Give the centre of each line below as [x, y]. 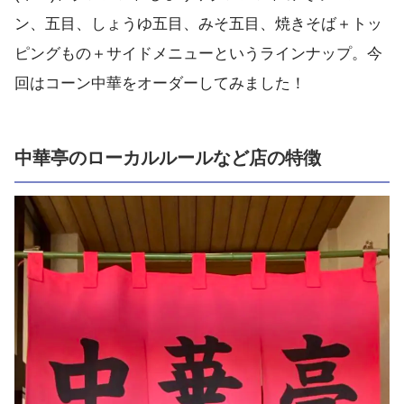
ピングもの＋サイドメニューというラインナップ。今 [198, 54]
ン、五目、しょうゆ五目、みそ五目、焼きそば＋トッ [198, 24]
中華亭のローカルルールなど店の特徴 [168, 158]
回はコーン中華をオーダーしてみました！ [160, 84]
